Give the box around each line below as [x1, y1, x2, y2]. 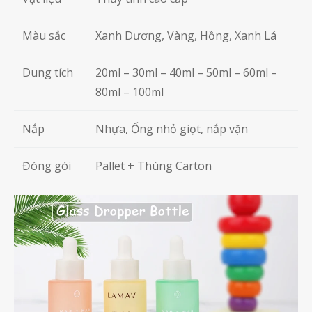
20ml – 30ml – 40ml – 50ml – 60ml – [95, 64, 277, 80]
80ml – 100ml [95, 84, 164, 100]
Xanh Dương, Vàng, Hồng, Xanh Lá [95, 27, 276, 43]
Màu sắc [22, 27, 65, 43]
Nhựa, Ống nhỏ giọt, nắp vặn [95, 120, 248, 136]
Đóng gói [22, 157, 71, 173]
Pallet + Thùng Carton [95, 157, 212, 173]
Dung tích [22, 64, 73, 80]
